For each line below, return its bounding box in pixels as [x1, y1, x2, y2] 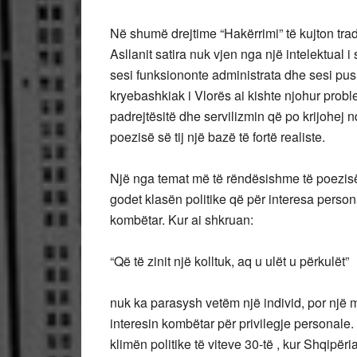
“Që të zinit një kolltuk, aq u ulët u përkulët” [110, 252, 349, 270]
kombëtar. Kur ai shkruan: [110, 210, 253, 229]
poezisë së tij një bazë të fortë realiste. [110, 127, 325, 146]
